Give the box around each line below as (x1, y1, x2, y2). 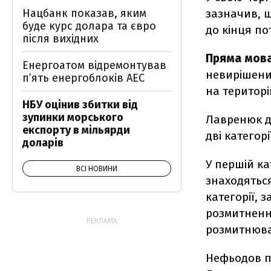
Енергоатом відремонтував (22, 59, 166, 72)
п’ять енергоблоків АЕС (22, 71, 145, 85)
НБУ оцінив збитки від (22, 98, 138, 111)
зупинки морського (22, 111, 123, 124)
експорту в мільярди (22, 123, 130, 137)
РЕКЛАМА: (87, 217, 119, 225)
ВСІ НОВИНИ (76, 165, 117, 173)
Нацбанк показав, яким (22, 7, 146, 20)
